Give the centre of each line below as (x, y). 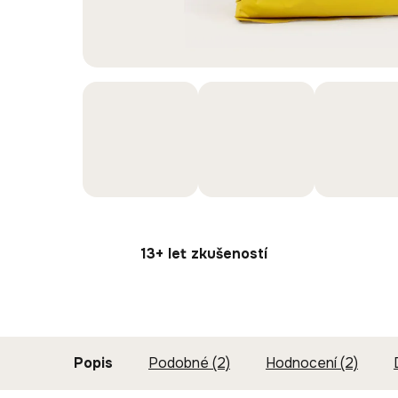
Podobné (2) (189, 363)
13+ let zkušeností (204, 253)
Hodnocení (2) (312, 363)
